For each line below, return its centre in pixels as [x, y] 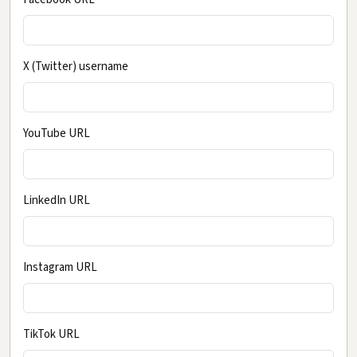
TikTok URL [51, 334]
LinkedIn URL [57, 200]
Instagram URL [60, 267]
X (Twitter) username [76, 66]
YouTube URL [57, 133]
